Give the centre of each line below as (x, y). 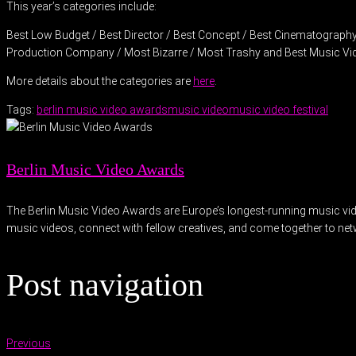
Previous (29, 343)
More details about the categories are (100, 81)
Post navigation (105, 285)
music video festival (279, 110)
